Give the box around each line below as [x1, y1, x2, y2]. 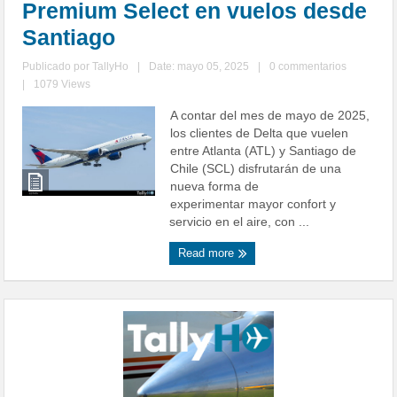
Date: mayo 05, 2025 [149, 60, 250, 74]
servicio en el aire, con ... [169, 214, 310, 230]
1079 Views [34, 78, 91, 91]
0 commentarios [269, 60, 347, 74]
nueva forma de [170, 179, 260, 194]
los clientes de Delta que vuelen [170, 126, 349, 141]
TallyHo [92, 60, 129, 74]
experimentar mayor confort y [170, 197, 337, 212]
